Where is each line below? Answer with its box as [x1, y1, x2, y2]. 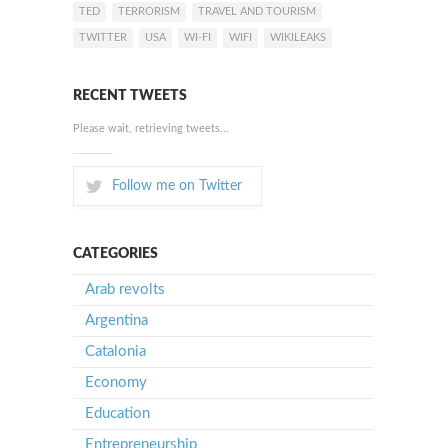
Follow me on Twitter [112, 179, 242, 193]
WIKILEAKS [270, 32, 326, 43]
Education [85, 406, 150, 421]
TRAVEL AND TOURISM [198, 6, 316, 17]
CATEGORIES [73, 247, 158, 261]
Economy [85, 375, 147, 390]
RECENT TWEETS [73, 89, 187, 103]
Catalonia [85, 344, 146, 359]
